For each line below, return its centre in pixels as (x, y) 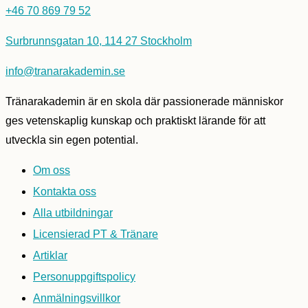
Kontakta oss (65, 191)
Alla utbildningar (73, 212)
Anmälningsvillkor (77, 298)
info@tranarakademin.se (65, 71)
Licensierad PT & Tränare (96, 234)
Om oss (52, 170)
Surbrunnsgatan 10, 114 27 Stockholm (99, 41)
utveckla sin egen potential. (72, 140)
